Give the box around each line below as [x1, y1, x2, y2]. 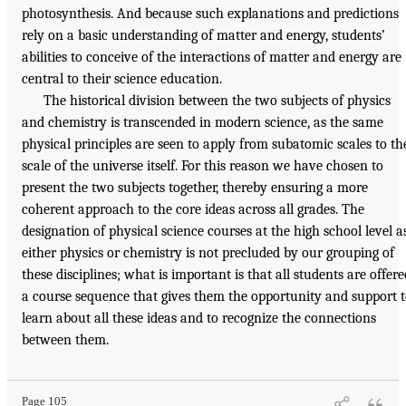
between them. [22, 331, 109, 348]
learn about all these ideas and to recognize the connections [22, 309, 376, 326]
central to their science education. [22, 70, 222, 87]
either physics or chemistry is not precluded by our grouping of [22, 244, 394, 261]
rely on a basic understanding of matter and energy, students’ [22, 26, 385, 43]
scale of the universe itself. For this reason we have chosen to [22, 157, 383, 174]
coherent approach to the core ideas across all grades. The [22, 200, 364, 217]
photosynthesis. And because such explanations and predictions [22, 5, 399, 22]
